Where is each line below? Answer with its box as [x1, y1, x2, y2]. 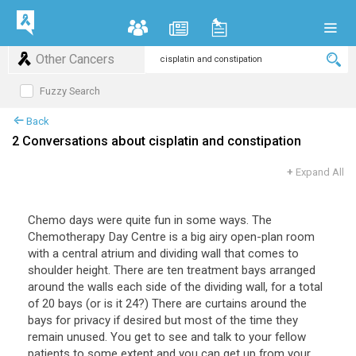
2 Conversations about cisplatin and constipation [12, 133, 301, 149]
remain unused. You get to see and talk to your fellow [28, 330, 306, 344]
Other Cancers [36, 52, 115, 67]
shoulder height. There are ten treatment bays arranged [28, 263, 315, 277]
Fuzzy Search [40, 84, 101, 97]
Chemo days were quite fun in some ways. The [28, 213, 272, 227]
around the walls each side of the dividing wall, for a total [28, 280, 323, 294]
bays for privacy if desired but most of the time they [28, 313, 298, 327]
